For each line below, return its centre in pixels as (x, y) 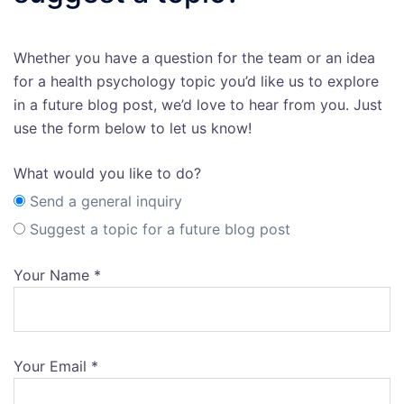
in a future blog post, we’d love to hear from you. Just (198, 105)
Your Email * (56, 367)
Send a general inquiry (106, 202)
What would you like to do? (107, 174)
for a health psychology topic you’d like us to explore (196, 82)
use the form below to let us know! (133, 129)
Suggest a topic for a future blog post (160, 230)
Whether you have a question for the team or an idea (194, 58)
